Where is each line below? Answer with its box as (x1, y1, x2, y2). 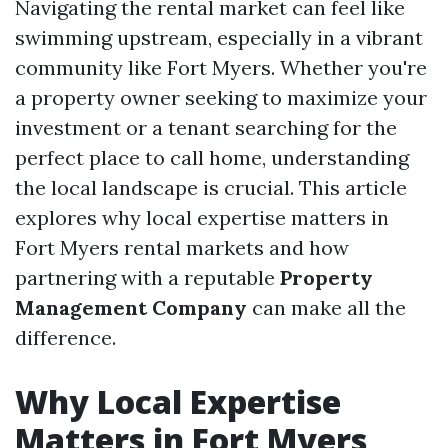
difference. (15, 325, 116, 350)
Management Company (15, 295, 247, 320)
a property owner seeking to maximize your (15, 85, 427, 110)
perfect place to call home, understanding (15, 145, 409, 170)
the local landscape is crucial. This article (15, 175, 407, 200)
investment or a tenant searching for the (15, 115, 397, 140)
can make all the (247, 295, 406, 320)
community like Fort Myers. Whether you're (15, 55, 427, 80)
